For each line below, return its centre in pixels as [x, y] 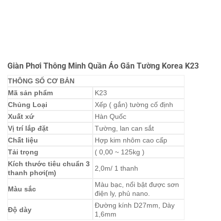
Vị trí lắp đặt [28, 129]
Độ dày [20, 210]
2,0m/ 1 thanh [116, 168]
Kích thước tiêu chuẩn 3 [49, 164]
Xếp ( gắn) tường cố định [134, 105]
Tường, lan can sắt [124, 129]
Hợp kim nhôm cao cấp [131, 140]
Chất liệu [23, 140]
